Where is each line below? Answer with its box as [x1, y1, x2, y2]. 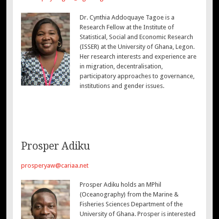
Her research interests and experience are [79, 52, 197, 60]
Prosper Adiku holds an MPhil [79, 181, 161, 189]
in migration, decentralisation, [79, 62, 163, 70]
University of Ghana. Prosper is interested [79, 210, 196, 218]
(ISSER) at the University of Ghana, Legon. [79, 43, 195, 50]
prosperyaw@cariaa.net [21, 161, 89, 169]
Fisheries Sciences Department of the [79, 200, 183, 208]
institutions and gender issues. [79, 82, 164, 89]
